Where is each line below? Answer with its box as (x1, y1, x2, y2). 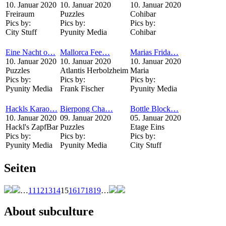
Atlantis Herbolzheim (60, 66, 128, 75)
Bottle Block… (130, 104, 179, 113)
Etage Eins (130, 122, 164, 131)
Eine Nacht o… (6, 47, 55, 56)
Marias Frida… (130, 47, 179, 56)
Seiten (4, 161, 36, 175)
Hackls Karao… (6, 104, 58, 113)
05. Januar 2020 (130, 113, 181, 122)
